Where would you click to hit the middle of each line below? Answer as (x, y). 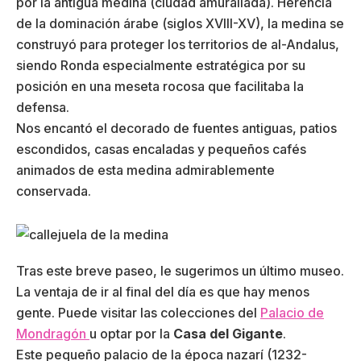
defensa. (43, 108)
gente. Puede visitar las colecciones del (138, 313)
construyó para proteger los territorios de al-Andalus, (178, 45)
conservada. (54, 191)
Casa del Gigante (228, 334)
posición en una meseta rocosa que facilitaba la (160, 87)
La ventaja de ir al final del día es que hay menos (163, 292)
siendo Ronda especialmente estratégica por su (161, 66)
